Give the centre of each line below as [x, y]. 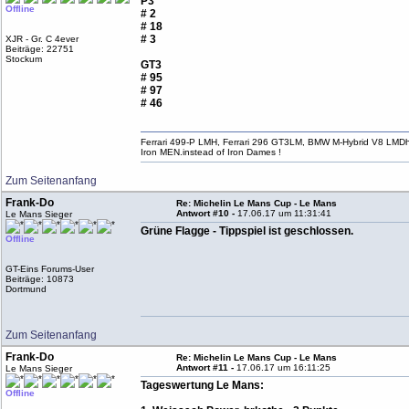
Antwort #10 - [207, 213]
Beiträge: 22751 [40, 49]
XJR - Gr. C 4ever [42, 39]
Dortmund [26, 289]
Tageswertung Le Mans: [203, 385]
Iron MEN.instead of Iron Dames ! [211, 152]
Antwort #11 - [207, 367]
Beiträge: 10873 [40, 279]
